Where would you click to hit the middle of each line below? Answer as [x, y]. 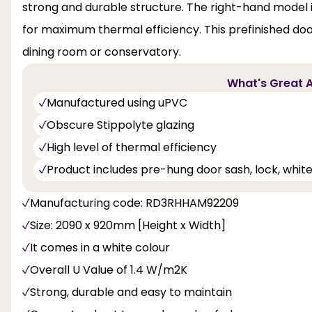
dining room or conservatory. [102, 52]
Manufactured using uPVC [117, 102]
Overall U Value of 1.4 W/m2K [109, 270]
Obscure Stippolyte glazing [120, 125]
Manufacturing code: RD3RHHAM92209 [134, 203]
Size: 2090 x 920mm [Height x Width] [128, 225]
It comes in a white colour [100, 247]
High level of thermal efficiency [132, 147]
